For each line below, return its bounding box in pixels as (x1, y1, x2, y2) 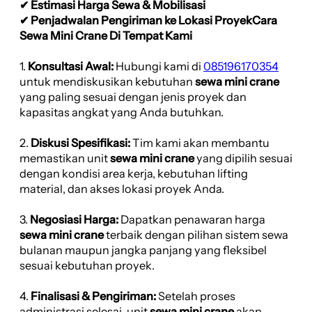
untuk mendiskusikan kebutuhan (19, 74, 195, 88)
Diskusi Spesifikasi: (31, 135, 130, 150)
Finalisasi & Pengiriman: (31, 288, 156, 303)
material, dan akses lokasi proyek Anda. (19, 181, 224, 196)
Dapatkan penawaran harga (118, 212, 265, 226)
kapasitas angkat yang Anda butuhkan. (19, 104, 224, 119)
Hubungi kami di (114, 58, 203, 73)
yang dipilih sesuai (194, 150, 292, 165)
